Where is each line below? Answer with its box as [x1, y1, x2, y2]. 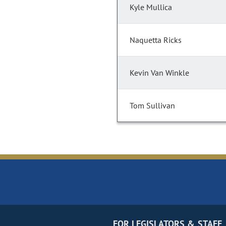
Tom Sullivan [130, 100, 175, 111]
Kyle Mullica [130, 2, 172, 13]
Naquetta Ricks [130, 35, 182, 45]
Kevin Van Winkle [130, 68, 189, 78]
